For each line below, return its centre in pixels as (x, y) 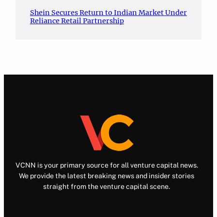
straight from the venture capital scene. (107, 187)
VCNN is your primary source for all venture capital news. (107, 165)
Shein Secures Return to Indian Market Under (108, 13)
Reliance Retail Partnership (77, 21)
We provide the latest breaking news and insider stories (107, 176)
